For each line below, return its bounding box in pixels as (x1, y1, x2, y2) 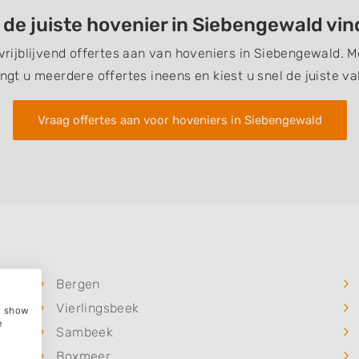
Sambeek (56, 325, 114, 340)
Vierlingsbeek (56, 301, 139, 316)
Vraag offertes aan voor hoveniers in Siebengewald (37, 113, 322, 127)
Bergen (56, 276, 100, 292)
